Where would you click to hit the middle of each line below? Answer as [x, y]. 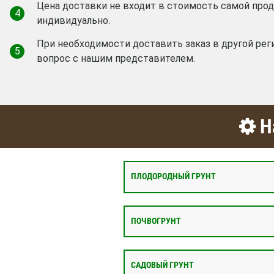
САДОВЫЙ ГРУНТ [162, 265]
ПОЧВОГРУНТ [156, 221]
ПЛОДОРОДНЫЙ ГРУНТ [173, 177]
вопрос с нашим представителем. [116, 59]
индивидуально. [73, 21]
